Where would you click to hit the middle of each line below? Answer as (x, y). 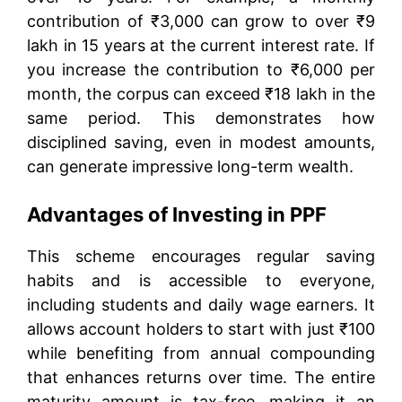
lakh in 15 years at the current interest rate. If (201, 45)
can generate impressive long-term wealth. (190, 166)
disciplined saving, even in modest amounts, (201, 142)
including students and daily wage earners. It (201, 304)
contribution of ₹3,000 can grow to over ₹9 (201, 21)
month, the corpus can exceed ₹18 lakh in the (201, 93)
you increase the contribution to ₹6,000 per (201, 69)
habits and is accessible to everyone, (201, 280)
